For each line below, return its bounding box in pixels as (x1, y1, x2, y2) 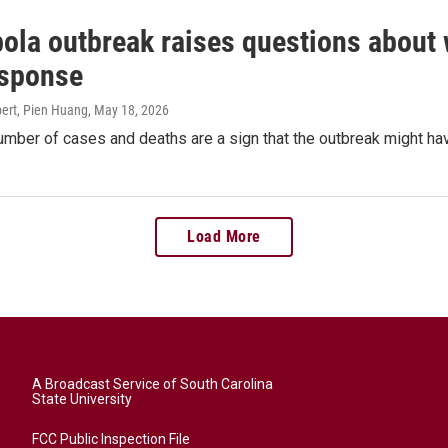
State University (32, 391, 132, 408)
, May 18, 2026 (88, 102, 169, 118)
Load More (187, 227, 261, 247)
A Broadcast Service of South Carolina (32, 376, 273, 393)
